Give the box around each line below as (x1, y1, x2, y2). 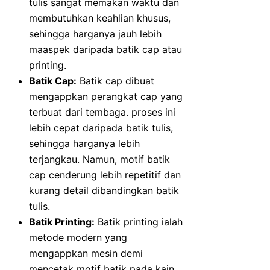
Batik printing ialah (95, 216, 183, 228)
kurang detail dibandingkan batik (29, 184, 179, 197)
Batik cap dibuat (77, 75, 154, 87)
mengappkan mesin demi (29, 247, 143, 260)
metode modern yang (29, 231, 127, 244)
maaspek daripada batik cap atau (29, 43, 182, 56)
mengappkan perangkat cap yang (29, 90, 183, 103)
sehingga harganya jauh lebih (29, 28, 162, 40)
